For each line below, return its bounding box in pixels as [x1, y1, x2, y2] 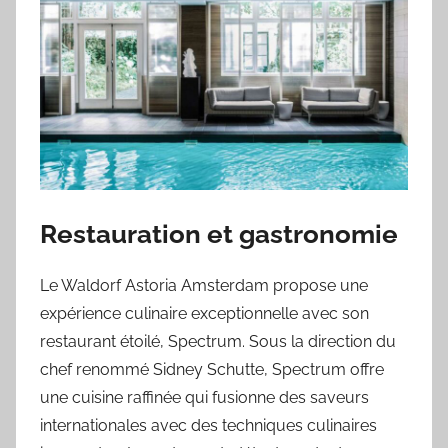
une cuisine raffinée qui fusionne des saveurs [40, 387, 369, 407]
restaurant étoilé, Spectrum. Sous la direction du [40, 331, 396, 351]
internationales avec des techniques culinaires [40, 415, 377, 435]
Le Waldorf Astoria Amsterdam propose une [40, 275, 368, 295]
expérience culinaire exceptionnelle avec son [40, 303, 369, 323]
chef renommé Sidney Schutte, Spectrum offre [40, 359, 384, 379]
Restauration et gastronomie [40, 219, 398, 250]
